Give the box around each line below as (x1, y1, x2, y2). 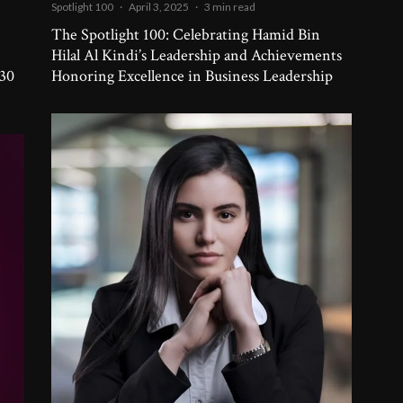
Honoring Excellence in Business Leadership (51, 66, 334, 87)
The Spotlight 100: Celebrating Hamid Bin (51, 24, 321, 46)
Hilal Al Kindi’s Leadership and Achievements (51, 45, 343, 67)
